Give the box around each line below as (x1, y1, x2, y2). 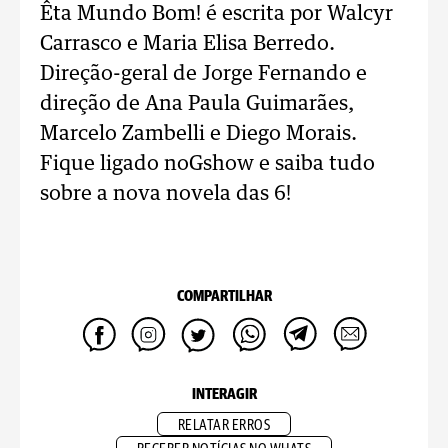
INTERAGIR (191, 387, 257, 402)
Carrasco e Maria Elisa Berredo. (40, 34, 335, 54)
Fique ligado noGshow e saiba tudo (40, 154, 375, 174)
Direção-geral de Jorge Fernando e (40, 64, 367, 84)
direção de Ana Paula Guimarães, (40, 94, 354, 114)
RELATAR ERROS (177, 418, 271, 433)
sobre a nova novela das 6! (40, 184, 291, 204)
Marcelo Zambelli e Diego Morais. (40, 124, 357, 144)
